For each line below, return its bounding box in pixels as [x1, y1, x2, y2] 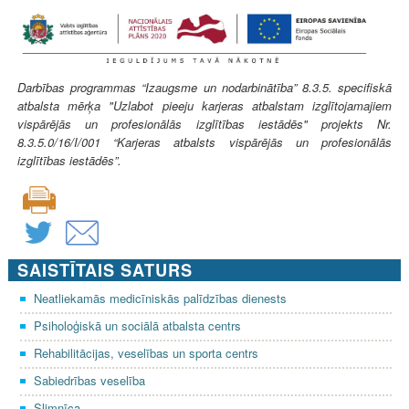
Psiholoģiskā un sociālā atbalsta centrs [34, 316, 241, 334]
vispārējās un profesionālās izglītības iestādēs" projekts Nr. [17, 114, 392, 132]
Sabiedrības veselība [34, 371, 145, 389]
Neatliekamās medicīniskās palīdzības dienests [34, 288, 287, 307]
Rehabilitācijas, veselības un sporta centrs [34, 343, 258, 362]
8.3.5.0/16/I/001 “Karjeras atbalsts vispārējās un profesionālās [17, 132, 392, 151]
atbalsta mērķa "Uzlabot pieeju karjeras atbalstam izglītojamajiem [17, 96, 392, 114]
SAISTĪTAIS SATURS [17, 257, 193, 282]
